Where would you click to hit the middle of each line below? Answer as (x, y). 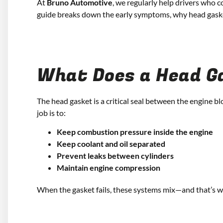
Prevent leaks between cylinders (115, 156)
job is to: (51, 112)
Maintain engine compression (109, 168)
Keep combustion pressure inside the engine (135, 132)
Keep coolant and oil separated (111, 144)
